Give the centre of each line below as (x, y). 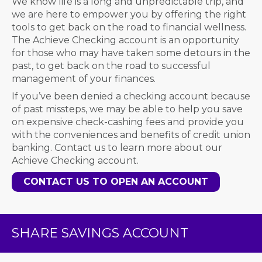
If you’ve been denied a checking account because (131, 96)
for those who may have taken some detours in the (131, 53)
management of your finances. (84, 79)
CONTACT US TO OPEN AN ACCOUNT (116, 182)
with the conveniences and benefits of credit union (131, 135)
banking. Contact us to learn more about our (117, 148)
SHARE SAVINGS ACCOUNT (100, 233)
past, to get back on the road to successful (111, 66)
